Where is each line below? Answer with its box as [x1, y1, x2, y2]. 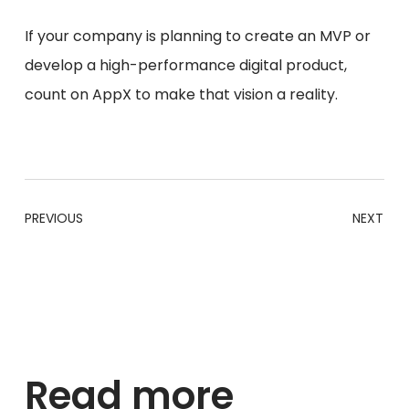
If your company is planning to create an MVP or [24, 26, 371, 47]
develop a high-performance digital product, [24, 55, 347, 77]
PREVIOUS [24, 209, 83, 228]
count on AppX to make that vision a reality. [24, 84, 338, 106]
